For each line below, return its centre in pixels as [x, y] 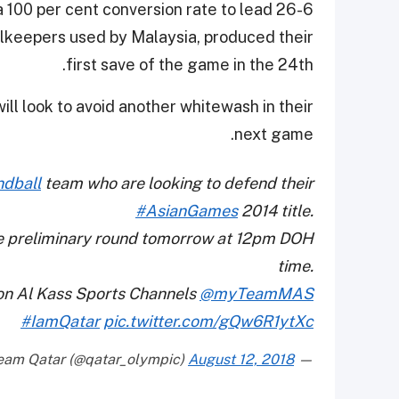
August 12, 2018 [241, 360]
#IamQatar [60, 322]
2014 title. [276, 211]
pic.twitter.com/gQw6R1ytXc [208, 322]
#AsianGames [187, 211]
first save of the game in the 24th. [190, 65]
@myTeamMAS [256, 294]
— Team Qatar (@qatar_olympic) [304, 360]
